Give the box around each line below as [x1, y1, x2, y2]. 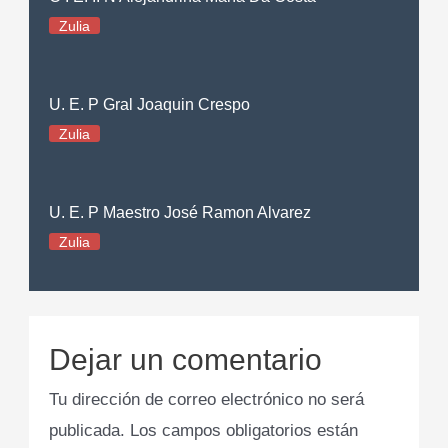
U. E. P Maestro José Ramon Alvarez [49, 203, 312, 221]
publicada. [49, 421, 126, 441]
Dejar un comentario [49, 343, 323, 377]
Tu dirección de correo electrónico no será [49, 390, 365, 410]
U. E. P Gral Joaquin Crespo [49, 95, 251, 113]
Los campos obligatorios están [130, 421, 359, 441]
